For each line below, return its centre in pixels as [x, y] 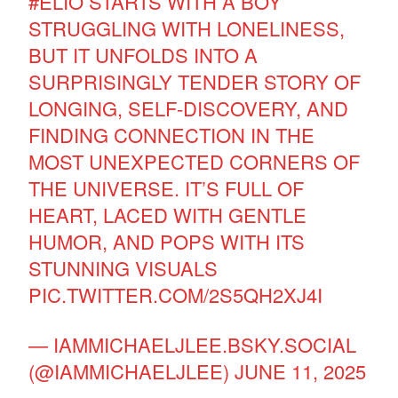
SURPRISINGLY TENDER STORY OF [195, 81]
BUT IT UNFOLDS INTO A [143, 54]
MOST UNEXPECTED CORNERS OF [195, 161]
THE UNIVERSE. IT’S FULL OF [167, 187]
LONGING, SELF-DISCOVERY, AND [189, 107]
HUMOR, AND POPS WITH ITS [167, 241]
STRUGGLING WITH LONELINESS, [187, 28]
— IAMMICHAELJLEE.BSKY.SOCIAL [193, 344]
